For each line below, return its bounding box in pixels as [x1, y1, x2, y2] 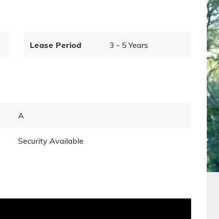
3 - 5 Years [109, 40, 148, 50]
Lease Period [30, 40, 82, 50]
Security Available [18, 136, 84, 146]
